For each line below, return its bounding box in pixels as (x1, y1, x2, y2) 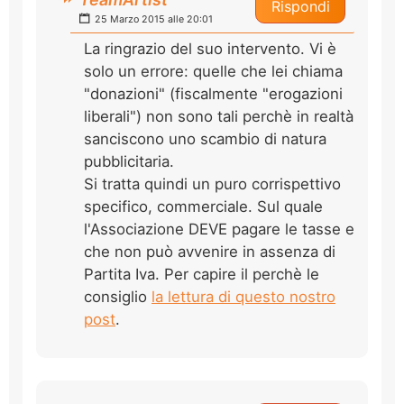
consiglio (84, 287, 151, 306)
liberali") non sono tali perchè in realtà (84, 106, 353, 125)
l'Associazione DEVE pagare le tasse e (84, 219, 354, 238)
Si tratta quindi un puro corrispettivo (84, 174, 341, 193)
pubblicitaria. (84, 151, 174, 170)
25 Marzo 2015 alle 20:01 (92, 13, 213, 25)
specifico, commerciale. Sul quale (84, 197, 323, 216)
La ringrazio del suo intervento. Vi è (84, 39, 336, 58)
